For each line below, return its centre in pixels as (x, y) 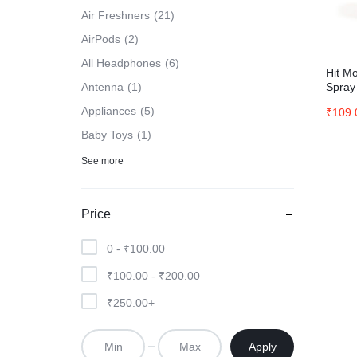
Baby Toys (107, 135)
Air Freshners (116, 15)
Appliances (109, 111)
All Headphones (121, 63)
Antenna (102, 87)
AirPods (101, 39)
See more (102, 161)
